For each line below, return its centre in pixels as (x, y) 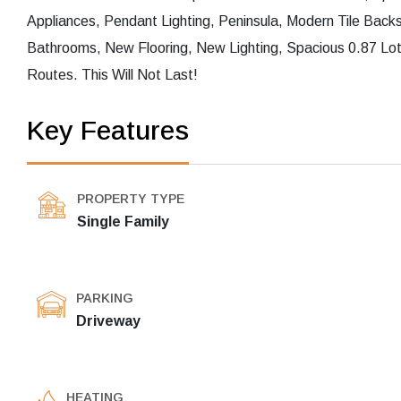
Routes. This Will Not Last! (112, 75)
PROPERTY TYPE (131, 199)
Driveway (108, 321)
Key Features (108, 131)
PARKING (105, 299)
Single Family (123, 222)
